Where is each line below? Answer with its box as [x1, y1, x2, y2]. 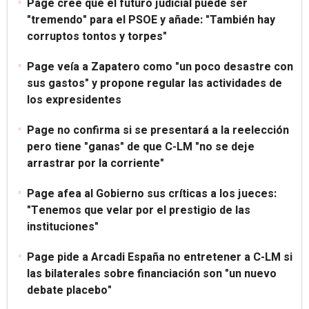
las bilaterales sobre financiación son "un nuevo [27, 265, 277, 282]
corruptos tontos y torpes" [27, 28, 167, 45]
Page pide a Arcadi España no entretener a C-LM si [27, 248, 292, 266]
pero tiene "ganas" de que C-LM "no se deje [27, 138, 255, 155]
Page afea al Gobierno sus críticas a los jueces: [27, 185, 277, 202]
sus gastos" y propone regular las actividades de [27, 74, 282, 92]
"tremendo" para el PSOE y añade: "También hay [27, 11, 275, 28]
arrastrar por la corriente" [27, 154, 164, 172]
